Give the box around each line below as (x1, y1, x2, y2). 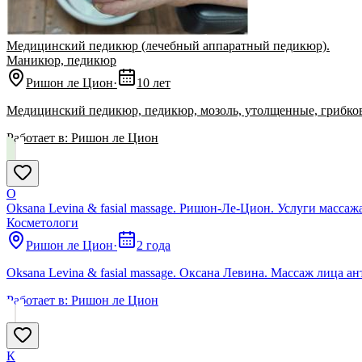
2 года (137, 238, 170, 253)
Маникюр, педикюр (6, 53, 116, 68)
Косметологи (6, 216, 78, 230)
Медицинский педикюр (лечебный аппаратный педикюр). (6, 39, 330, 53)
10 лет (137, 76, 170, 90)
